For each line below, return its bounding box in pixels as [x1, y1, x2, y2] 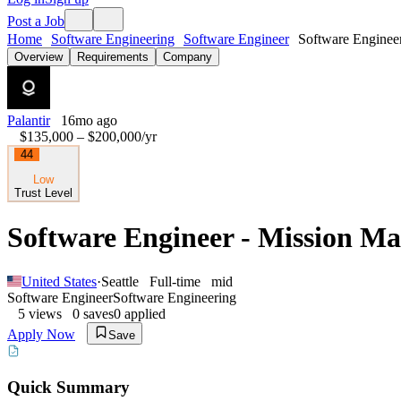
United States [21, 273, 97, 289]
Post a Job [7, 13, 64, 29]
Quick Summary [7, 377, 130, 397]
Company [163, 50, 212, 64]
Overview [14, 50, 63, 64]
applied [121, 305, 166, 321]
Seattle [101, 273, 139, 289]
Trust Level [14, 186, 73, 200]
